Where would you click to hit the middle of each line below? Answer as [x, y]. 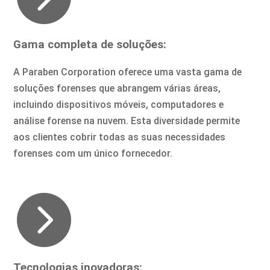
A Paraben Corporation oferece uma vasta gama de [128, 72]
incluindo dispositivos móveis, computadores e [119, 105]
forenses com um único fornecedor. [93, 154]
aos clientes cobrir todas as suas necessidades [120, 137]
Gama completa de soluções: [90, 44]
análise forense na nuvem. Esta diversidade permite [127, 121]
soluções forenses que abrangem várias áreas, [117, 89]
